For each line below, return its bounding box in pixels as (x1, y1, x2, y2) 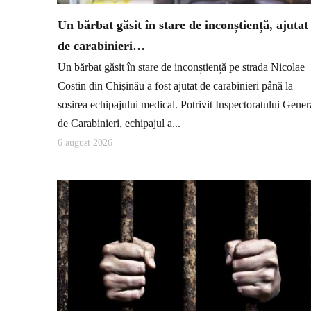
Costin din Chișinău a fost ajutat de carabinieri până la (58, 79, 293, 92)
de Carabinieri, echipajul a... (58, 117, 180, 129)
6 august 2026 (58, 137, 112, 149)
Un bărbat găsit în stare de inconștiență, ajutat (58, 18, 308, 33)
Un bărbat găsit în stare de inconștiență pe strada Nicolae (58, 60, 305, 73)
